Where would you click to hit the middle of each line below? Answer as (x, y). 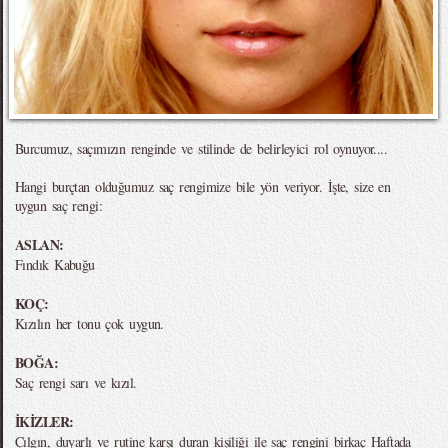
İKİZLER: (44, 421)
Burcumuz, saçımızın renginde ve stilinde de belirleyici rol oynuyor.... (201, 148)
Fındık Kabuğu (55, 264)
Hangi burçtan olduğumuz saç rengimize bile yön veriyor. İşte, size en (203, 186)
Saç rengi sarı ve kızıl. (76, 382)
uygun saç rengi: (59, 205)
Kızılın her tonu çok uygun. (89, 323)
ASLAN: (39, 244)
